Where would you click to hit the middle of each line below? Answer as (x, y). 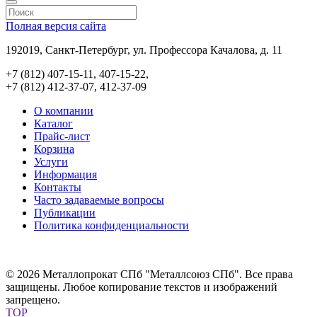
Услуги (51, 161)
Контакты (58, 187)
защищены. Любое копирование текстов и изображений (142, 287)
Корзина (54, 149)
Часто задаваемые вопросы (99, 200)
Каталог (53, 123)
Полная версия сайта (56, 25)
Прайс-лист (62, 136)
